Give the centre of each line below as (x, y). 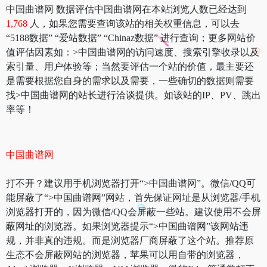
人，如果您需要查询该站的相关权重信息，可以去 (135, 23)
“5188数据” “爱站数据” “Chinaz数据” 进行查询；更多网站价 (131, 38)
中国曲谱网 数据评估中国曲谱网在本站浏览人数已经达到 (126, 9)
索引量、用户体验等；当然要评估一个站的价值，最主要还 (130, 66)
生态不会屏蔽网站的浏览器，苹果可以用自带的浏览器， (125, 254)
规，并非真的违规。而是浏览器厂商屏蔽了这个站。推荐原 (130, 240)
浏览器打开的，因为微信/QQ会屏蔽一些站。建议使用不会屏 (133, 212)
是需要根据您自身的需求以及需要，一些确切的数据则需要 (130, 80)
